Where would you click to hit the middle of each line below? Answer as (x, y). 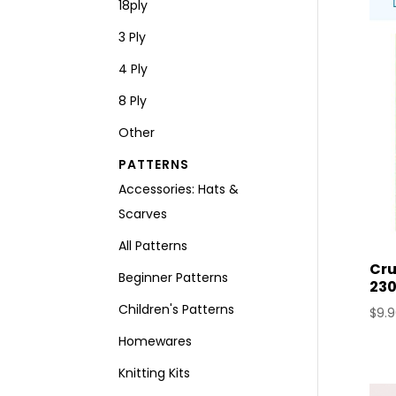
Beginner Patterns (174, 278)
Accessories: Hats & (179, 189)
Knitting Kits (155, 373)
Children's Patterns (177, 309)
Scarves (143, 214)
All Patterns (153, 246)
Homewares (156, 341)
